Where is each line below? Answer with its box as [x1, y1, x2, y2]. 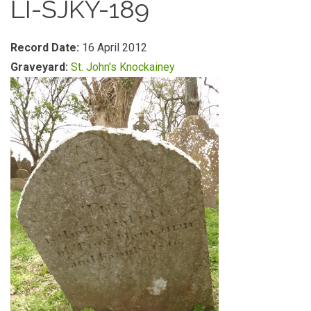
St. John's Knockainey [71, 60, 175, 74]
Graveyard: [10, 60, 71, 74]
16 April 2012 [82, 41, 147, 54]
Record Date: [10, 41, 82, 54]
